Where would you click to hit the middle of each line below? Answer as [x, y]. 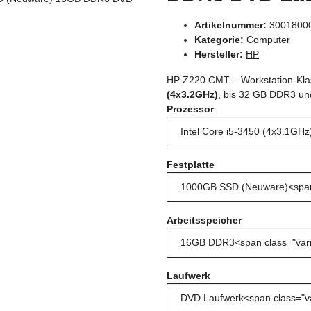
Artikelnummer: [232, 25]
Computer [268, 39]
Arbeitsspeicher [205, 220]
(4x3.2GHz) [192, 94]
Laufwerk [190, 275]
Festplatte [192, 164]
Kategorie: [220, 39]
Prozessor [192, 109]
